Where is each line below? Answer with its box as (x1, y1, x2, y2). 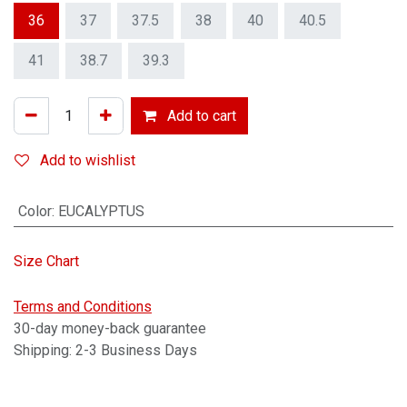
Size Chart (14, 253, 79, 271)
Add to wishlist (40, 151, 135, 169)
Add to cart (164, 106, 236, 124)
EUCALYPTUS (57, 203, 144, 221)
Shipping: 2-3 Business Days (14, 342, 197, 360)
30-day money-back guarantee (14, 320, 206, 338)
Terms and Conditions (14, 298, 152, 316)
